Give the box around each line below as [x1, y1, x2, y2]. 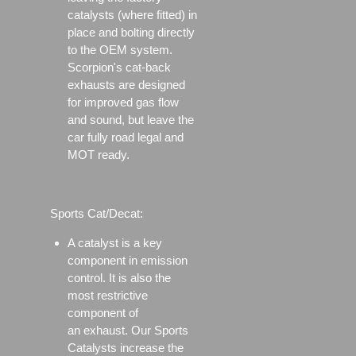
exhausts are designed [68, 78, 185, 92]
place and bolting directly [68, 25, 195, 40]
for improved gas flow [68, 95, 179, 110]
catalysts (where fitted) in [68, 8, 197, 22]
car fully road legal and [68, 130, 184, 145]
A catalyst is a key [68, 236, 162, 250]
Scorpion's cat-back [68, 60, 171, 75]
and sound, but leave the [68, 113, 194, 127]
